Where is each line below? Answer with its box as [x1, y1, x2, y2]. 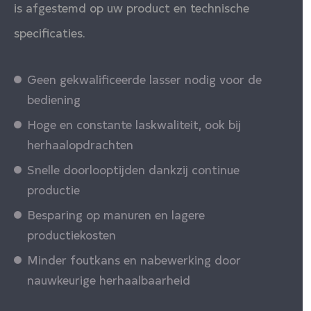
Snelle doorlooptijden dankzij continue [27, 160, 239, 178]
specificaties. [14, 23, 85, 41]
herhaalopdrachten [27, 135, 133, 153]
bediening [27, 90, 81, 108]
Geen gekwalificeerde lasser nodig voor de [27, 69, 262, 87]
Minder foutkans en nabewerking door [27, 250, 241, 268]
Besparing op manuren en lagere [27, 205, 205, 223]
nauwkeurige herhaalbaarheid [27, 270, 190, 288]
